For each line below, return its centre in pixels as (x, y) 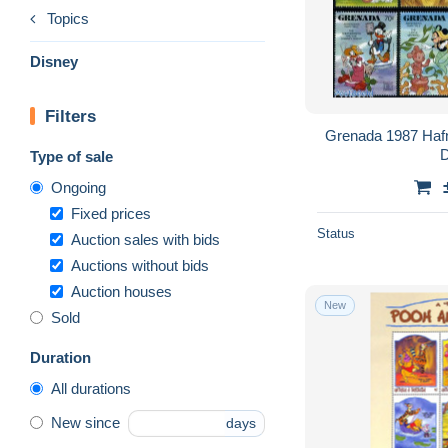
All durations (91, 388)
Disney (54, 61)
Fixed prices (111, 213)
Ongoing (78, 187)
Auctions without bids (140, 265)
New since (85, 423)
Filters (70, 116)
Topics (68, 18)
